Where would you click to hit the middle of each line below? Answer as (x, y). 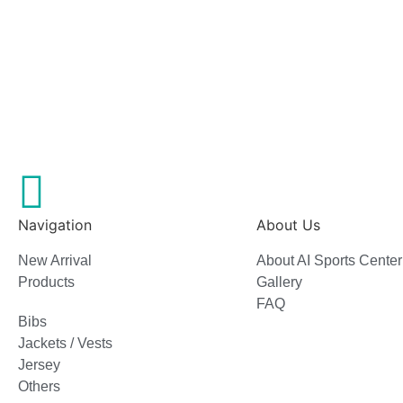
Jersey (39, 365)
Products (46, 282)
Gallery (279, 282)
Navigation (55, 225)
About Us (288, 225)
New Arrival (55, 261)
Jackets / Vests (65, 344)
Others (39, 387)
